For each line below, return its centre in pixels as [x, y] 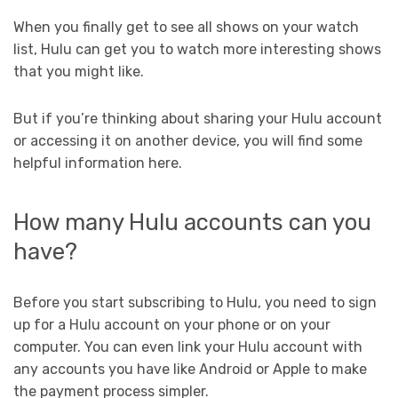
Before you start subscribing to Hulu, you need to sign [195, 303]
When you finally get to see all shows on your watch [186, 27]
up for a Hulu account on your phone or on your [172, 325]
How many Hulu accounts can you [192, 223]
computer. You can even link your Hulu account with [188, 347]
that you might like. [80, 72]
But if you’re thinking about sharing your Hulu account [198, 119]
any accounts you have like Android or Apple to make [190, 370]
